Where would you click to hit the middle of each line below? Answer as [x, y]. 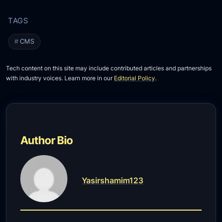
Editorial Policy [135, 78]
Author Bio [47, 140]
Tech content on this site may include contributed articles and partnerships [109, 68]
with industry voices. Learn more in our [60, 78]
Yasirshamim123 [112, 181]
